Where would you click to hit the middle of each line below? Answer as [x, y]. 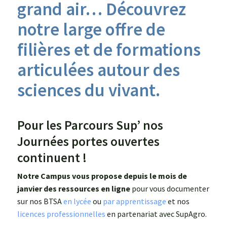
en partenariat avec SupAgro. [156, 214]
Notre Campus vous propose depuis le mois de [102, 176]
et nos [178, 201]
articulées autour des [99, 70]
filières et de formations [109, 49]
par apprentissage [135, 201]
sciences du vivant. [89, 90]
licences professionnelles [61, 214]
